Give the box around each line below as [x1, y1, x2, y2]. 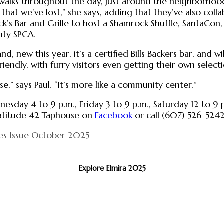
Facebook [95, 110, 132, 121]
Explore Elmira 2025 [78, 164, 146, 173]
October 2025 [31, 130, 89, 141]
